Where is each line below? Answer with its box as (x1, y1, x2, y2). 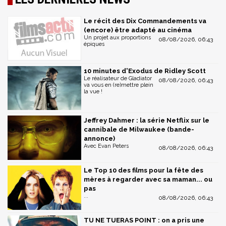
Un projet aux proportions (84, 34, 151, 41)
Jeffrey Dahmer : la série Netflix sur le (84, 117, 209, 125)
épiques (84, 41, 104, 47)
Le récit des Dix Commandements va (84, 17, 206, 25)
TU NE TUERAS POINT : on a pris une (84, 216, 204, 224)
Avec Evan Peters (84, 143, 129, 150)
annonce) (84, 135, 115, 143)
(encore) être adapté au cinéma (84, 26, 192, 34)
